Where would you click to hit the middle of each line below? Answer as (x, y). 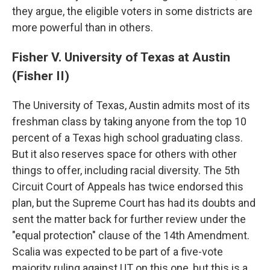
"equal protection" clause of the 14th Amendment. (131, 236)
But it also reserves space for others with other (124, 154)
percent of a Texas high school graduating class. (127, 138)
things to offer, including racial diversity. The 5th (126, 171)
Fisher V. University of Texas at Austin (121, 57)
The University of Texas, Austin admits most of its (131, 105)
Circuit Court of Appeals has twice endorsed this (128, 187)
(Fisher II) (41, 76)
